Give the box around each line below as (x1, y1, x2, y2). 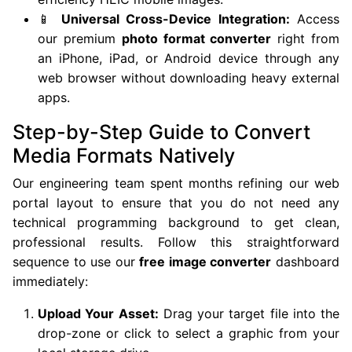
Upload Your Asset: (38, 306, 159, 321)
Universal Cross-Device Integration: (60, 11, 290, 27)
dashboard (271, 254, 340, 269)
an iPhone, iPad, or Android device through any (38, 50, 339, 66)
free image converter (139, 254, 272, 269)
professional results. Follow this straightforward (13, 234, 339, 250)
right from (271, 31, 340, 46)
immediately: (13, 273, 88, 289)
